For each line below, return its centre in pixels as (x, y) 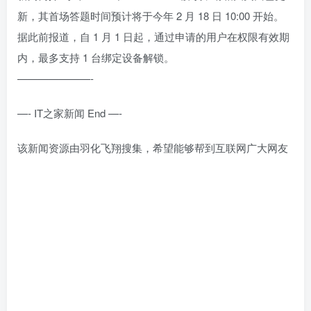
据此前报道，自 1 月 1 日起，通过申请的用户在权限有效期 (153, 36)
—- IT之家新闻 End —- (70, 112)
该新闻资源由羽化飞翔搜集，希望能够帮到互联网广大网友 (153, 147)
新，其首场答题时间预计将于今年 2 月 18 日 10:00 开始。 (151, 15)
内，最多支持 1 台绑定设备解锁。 (96, 57)
